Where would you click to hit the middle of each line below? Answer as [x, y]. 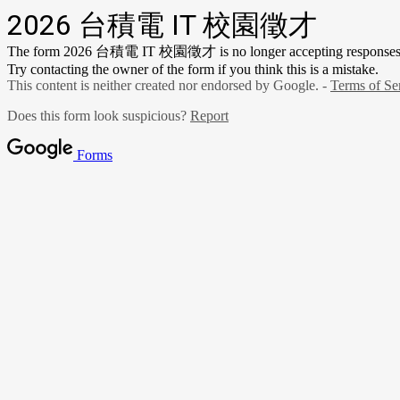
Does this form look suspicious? [99, 116]
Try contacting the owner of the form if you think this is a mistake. [193, 69]
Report [209, 116]
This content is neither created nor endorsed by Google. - [169, 85]
